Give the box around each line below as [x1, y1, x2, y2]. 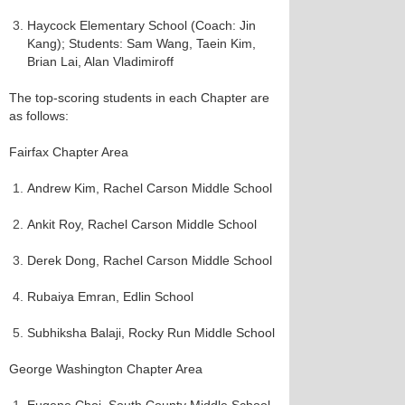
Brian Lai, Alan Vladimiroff [27, 54, 174, 69]
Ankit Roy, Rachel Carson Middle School [27, 217, 257, 231]
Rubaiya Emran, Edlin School [27, 289, 193, 304]
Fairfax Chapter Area [9, 145, 128, 159]
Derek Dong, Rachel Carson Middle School [27, 253, 272, 268]
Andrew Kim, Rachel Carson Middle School [27, 181, 272, 195]
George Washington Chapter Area [9, 362, 202, 376]
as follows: [9, 108, 69, 123]
